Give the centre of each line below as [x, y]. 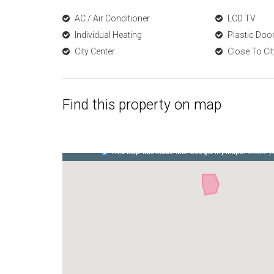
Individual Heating [107, 35]
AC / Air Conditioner [111, 18]
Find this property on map [142, 105]
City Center [94, 51]
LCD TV [240, 18]
